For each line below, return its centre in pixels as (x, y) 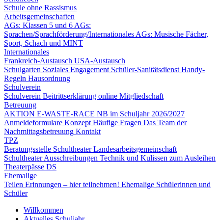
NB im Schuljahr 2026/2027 (141, 114)
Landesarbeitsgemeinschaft (135, 149)
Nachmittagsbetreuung (40, 131)
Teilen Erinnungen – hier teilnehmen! (63, 184)
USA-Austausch (100, 61)
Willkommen (43, 210)
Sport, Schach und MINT (43, 43)
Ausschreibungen (72, 158)
